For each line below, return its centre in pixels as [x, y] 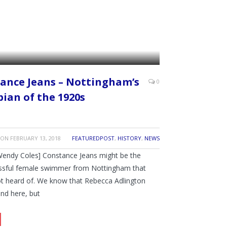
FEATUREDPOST [93, 138]
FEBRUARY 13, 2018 [35, 138]
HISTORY [129, 138]
